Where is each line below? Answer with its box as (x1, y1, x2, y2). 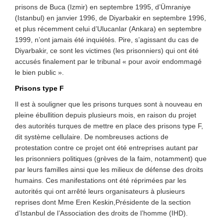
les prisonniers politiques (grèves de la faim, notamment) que (15, 155, 207, 163)
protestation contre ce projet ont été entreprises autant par (15, 144, 198, 152)
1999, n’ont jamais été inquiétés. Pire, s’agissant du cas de (15, 36, 199, 44)
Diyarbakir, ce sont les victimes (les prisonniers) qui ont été (15, 47, 199, 55)
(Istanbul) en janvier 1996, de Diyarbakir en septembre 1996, (15, 14, 206, 22)
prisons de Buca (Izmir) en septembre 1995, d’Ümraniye (15, 3, 191, 11)
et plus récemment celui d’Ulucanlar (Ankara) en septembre (15, 25, 202, 33)
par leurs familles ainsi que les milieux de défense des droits (15, 166, 203, 173)
